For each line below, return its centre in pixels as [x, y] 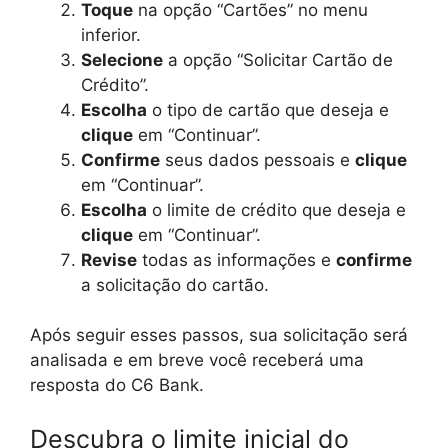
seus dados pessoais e [257, 159]
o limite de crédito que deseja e [276, 209]
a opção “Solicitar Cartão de [278, 59]
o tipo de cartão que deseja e [268, 109]
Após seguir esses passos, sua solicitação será [219, 335]
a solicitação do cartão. [175, 284]
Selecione [122, 59]
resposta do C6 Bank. [117, 385]
